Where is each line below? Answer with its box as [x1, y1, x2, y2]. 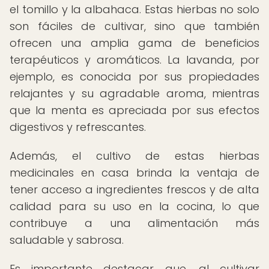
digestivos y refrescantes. [10, 119, 146, 134]
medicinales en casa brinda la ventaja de [10, 165, 259, 180]
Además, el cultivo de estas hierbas [10, 148, 259, 163]
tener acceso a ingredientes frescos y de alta [10, 182, 259, 197]
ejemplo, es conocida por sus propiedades [10, 69, 259, 84]
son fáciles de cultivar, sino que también [10, 19, 259, 34]
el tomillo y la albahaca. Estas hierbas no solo [10, 2, 259, 17]
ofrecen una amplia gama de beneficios [10, 35, 259, 50]
